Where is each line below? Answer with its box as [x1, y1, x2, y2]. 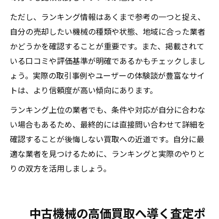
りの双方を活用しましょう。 [10, 162, 111, 174]
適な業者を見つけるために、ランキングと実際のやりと [10, 148, 205, 159]
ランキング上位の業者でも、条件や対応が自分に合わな [10, 104, 205, 115]
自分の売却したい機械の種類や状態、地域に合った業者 [10, 25, 205, 37]
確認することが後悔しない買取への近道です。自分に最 [10, 133, 204, 145]
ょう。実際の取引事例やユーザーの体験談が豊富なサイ [10, 69, 205, 81]
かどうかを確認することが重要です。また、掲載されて [10, 40, 204, 52]
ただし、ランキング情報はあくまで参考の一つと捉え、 [10, 11, 205, 22]
